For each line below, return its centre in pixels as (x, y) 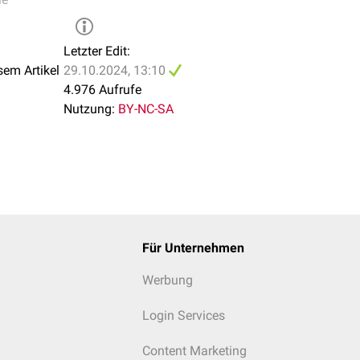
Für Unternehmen (193, 248)
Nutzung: (89, 109)
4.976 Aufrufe (102, 90)
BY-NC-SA (146, 109)
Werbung (167, 280)
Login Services (183, 315)
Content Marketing (194, 351)
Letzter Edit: (97, 51)
